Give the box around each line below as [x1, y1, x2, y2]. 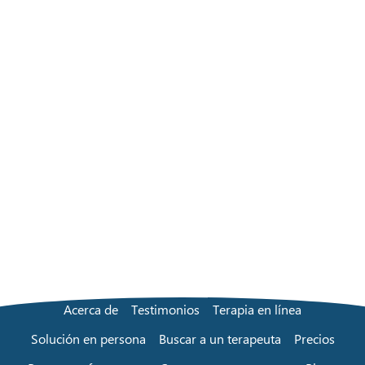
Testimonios [131, 300, 200, 318]
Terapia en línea [213, 300, 301, 318]
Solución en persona [30, 329, 146, 347]
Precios [293, 329, 335, 347]
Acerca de [64, 300, 118, 318]
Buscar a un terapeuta [158, 329, 281, 347]
